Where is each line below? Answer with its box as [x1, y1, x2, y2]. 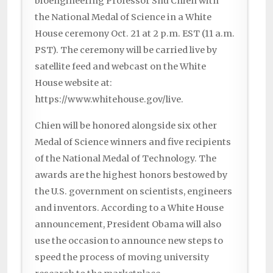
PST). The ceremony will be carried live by [35, 44, 217, 56]
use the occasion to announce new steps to [35, 235, 223, 247]
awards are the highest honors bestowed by [35, 169, 227, 181]
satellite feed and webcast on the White [35, 61, 206, 73]
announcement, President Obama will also [35, 219, 221, 230]
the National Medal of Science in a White [35, 12, 211, 23]
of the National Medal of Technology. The [35, 153, 216, 165]
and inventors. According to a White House [35, 202, 224, 214]
